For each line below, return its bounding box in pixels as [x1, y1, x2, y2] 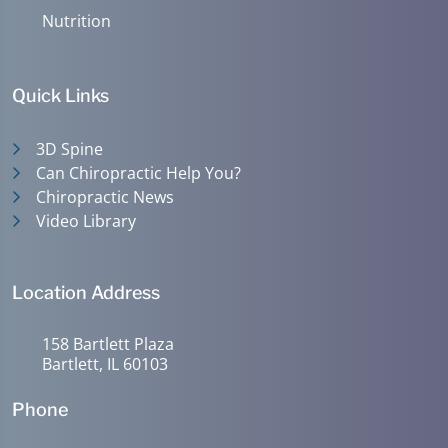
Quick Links [12, 85, 109, 106]
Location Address [12, 282, 160, 303]
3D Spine [36, 138, 103, 160]
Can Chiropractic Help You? [36, 162, 241, 184]
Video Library [36, 210, 136, 232]
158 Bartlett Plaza [42, 333, 174, 355]
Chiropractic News [36, 186, 174, 208]
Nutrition [42, 10, 111, 32]
